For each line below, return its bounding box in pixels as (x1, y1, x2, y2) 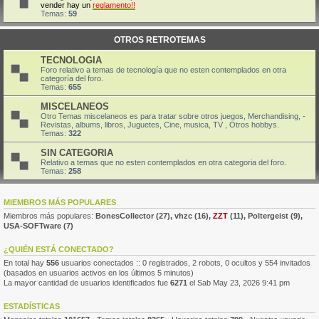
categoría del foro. (41, 74, 103, 83)
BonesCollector (95, 211, 154, 220)
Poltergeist (248, 211, 288, 220)
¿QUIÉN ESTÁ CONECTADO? (4, 245, 114, 253)
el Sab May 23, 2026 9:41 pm (187, 278, 290, 287)
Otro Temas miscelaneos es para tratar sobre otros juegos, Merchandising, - (41, 112, 305, 120)
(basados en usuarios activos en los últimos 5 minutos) (4, 268, 194, 277)
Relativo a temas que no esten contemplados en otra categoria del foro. (41, 158, 286, 167)
